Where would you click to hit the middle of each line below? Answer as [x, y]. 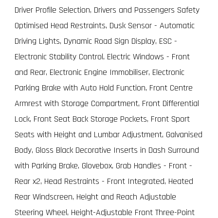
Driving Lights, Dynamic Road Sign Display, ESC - [96, 41]
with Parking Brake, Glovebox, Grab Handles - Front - [103, 165]
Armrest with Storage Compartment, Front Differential [107, 103]
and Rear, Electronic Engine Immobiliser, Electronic [100, 72]
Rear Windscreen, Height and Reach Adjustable [95, 197]
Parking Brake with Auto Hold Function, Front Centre [104, 88]
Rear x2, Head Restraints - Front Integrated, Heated [104, 181]
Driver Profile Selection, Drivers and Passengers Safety [107, 10]
